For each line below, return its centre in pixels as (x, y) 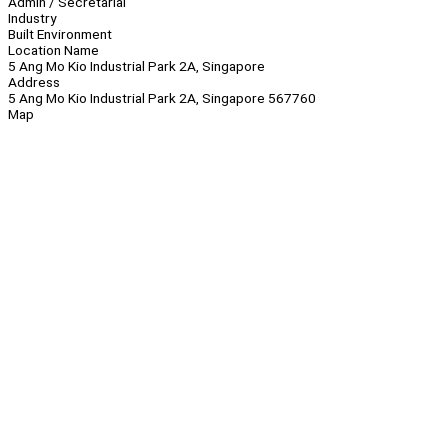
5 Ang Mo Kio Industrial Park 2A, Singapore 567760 (162, 98)
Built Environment (60, 34)
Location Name (53, 50)
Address (34, 82)
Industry (32, 18)
